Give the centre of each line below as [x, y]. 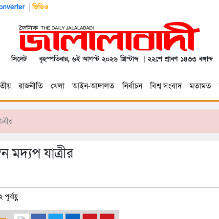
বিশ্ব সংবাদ [166, 86]
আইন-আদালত [93, 86]
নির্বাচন [132, 86]
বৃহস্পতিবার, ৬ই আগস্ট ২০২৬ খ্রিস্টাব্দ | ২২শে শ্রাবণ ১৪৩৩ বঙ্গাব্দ [123, 59]
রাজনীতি [31, 86]
